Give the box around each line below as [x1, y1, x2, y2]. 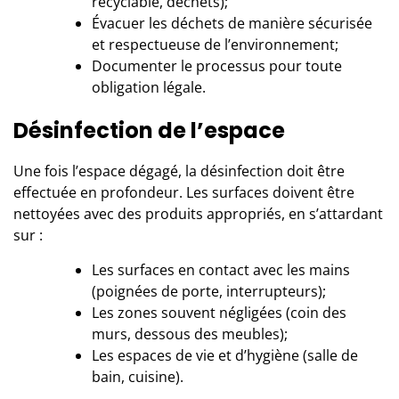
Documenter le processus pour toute [92, 55, 342, 76]
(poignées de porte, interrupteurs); [92, 281, 326, 301]
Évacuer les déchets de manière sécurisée [92, 12, 372, 33]
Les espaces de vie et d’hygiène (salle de [92, 345, 358, 365]
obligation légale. [92, 77, 206, 97]
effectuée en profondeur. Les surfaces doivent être [13, 182, 354, 202]
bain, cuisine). [92, 366, 183, 387]
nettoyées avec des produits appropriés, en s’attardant [13, 203, 383, 224]
